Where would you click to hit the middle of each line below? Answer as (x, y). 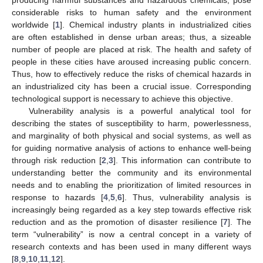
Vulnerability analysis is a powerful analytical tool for (140, 111)
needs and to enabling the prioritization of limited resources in (131, 185)
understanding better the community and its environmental (131, 172)
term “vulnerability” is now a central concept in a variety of (131, 234)
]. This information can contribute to (182, 160)
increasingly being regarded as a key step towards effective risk (131, 209)
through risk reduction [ (57, 160)
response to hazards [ (58, 197)
